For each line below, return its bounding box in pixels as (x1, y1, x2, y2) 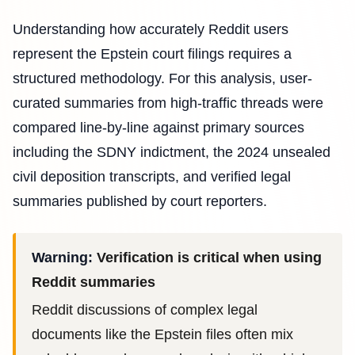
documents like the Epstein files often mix (32, 326, 293, 342)
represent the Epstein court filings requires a (13, 45, 292, 62)
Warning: (32, 249, 93, 265)
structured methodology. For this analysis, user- (13, 70, 312, 86)
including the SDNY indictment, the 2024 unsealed (13, 143, 330, 160)
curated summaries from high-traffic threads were (13, 94, 323, 111)
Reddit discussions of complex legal (32, 301, 258, 318)
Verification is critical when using (93, 249, 322, 265)
